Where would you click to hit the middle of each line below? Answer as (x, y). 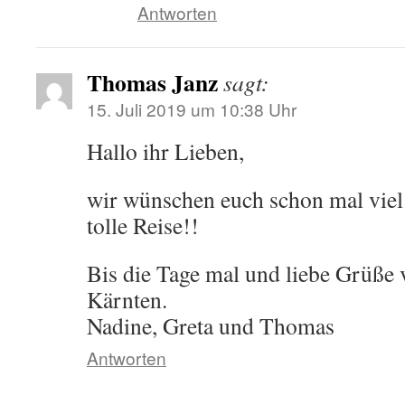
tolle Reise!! (143, 225)
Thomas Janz (152, 82)
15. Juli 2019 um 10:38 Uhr (192, 109)
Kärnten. (127, 299)
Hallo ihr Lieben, (165, 151)
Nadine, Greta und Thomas (211, 325)
